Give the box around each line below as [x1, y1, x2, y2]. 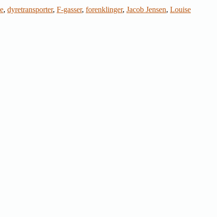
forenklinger [86, 5, 123, 14]
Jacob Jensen [126, 5, 166, 14]
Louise [170, 5, 191, 14]
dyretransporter [7, 5, 53, 14]
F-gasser [57, 5, 82, 14]
